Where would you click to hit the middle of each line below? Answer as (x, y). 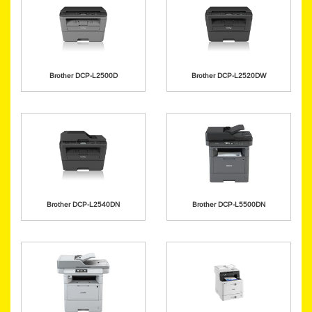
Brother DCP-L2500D (83, 76)
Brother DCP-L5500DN (229, 204)
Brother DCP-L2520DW (229, 76)
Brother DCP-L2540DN (83, 204)
